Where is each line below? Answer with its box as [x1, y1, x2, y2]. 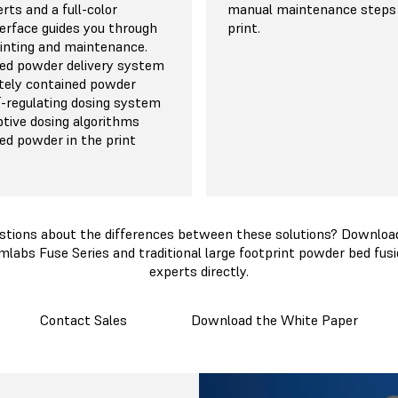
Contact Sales [40, 311, 127, 330]
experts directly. [149, 262, 249, 281]
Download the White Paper [191, 311, 358, 330]
